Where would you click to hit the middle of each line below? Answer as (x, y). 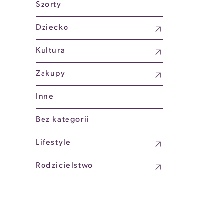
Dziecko (52, 28)
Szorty (49, 5)
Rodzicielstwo (65, 166)
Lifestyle (54, 143)
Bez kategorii (63, 120)
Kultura (51, 51)
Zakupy (51, 74)
